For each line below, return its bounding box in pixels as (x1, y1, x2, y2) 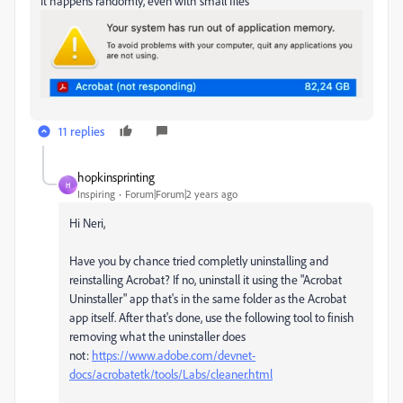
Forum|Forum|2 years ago (125, 187, 237, 201)
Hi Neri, (69, 215, 105, 231)
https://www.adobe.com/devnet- (92, 347, 255, 363)
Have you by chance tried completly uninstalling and (69, 253, 328, 269)
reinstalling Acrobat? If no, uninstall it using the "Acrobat (69, 272, 342, 288)
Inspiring (77, 187, 115, 201)
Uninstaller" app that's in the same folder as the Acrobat (69, 291, 346, 307)
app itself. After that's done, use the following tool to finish (69, 309, 354, 326)
